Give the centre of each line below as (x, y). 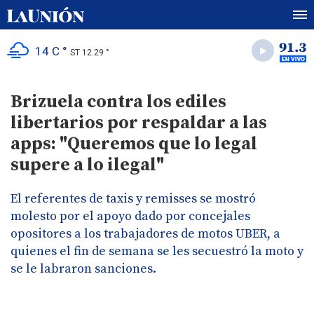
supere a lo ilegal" (87, 165)
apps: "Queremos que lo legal (134, 144)
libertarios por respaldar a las (139, 123)
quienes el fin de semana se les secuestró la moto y (157, 251)
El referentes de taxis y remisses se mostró (133, 199)
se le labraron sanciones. (83, 269)
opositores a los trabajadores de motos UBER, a (145, 234)
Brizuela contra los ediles (118, 102)
